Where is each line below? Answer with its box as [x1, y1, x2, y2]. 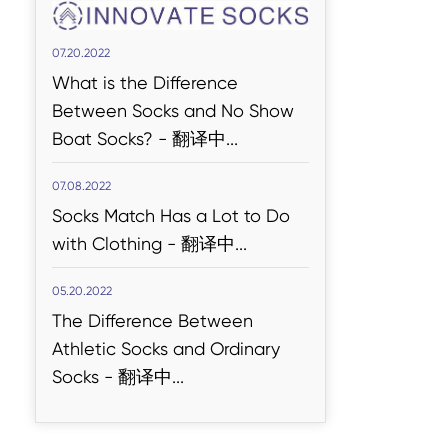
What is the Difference [51, 72, 238, 94]
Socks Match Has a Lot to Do [51, 205, 290, 227]
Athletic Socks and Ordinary [51, 338, 280, 360]
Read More [214, 120, 285, 136]
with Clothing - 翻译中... [51, 233, 247, 255]
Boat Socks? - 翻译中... [51, 128, 238, 150]
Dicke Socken [45, 156, 131, 172]
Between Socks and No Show [51, 100, 294, 122]
